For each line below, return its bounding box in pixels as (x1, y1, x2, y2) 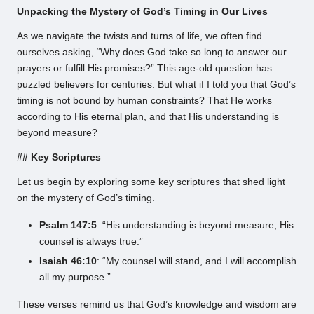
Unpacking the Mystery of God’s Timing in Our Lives (17, 6, 268, 18)
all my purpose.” (39, 272, 111, 283)
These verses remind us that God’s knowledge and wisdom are (17, 299, 296, 310)
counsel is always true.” (39, 236, 143, 247)
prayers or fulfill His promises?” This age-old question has (17, 63, 272, 74)
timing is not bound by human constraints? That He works (17, 95, 272, 107)
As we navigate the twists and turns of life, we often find (17, 31, 262, 42)
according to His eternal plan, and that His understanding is (17, 111, 279, 123)
